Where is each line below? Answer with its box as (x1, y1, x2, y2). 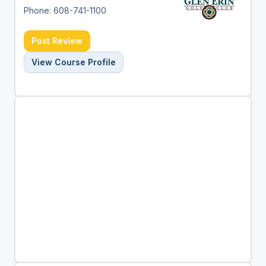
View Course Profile (31, 56, 116, 67)
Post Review (31, 35, 83, 46)
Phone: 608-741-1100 (23, 5, 106, 15)
